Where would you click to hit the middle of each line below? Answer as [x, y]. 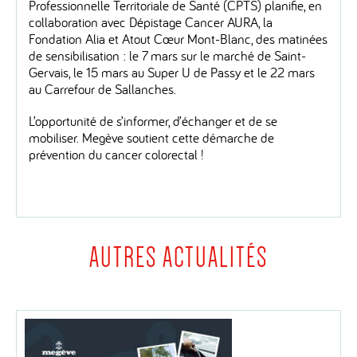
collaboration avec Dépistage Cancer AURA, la [151, 22]
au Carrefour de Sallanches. [102, 88]
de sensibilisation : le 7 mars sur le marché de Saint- [167, 55]
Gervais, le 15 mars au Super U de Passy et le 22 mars [172, 72]
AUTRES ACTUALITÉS [178, 257]
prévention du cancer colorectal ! [116, 154]
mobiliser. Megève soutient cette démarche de [151, 137]
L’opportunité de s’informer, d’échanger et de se [153, 120]
